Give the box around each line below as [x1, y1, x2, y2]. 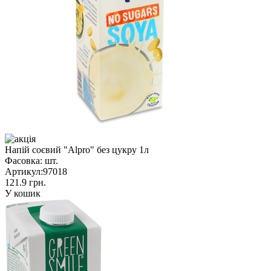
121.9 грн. [5, 177, 46, 188]
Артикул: [5, 166, 43, 177]
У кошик [5, 188, 41, 198]
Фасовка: [5, 155, 42, 166]
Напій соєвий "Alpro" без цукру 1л [5, 144, 149, 155]
